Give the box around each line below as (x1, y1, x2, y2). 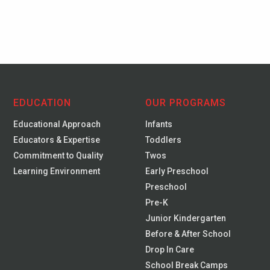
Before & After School (145, 229, 231, 239)
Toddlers (145, 135, 182, 145)
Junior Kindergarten (145, 213, 227, 223)
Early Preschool (145, 166, 209, 176)
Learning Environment (13, 166, 101, 176)
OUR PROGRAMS (145, 97, 227, 108)
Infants (145, 119, 173, 129)
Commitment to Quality (13, 151, 104, 160)
